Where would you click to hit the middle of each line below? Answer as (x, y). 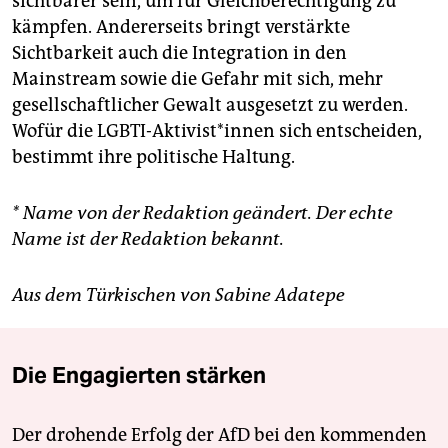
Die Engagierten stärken (139, 374)
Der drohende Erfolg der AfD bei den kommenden (219, 434)
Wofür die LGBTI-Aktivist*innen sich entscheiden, (217, 130)
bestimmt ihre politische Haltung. (153, 156)
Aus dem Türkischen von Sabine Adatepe (178, 294)
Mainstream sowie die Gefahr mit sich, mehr (197, 78)
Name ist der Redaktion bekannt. (148, 238)
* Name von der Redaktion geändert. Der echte (202, 212)
